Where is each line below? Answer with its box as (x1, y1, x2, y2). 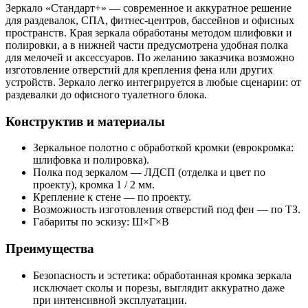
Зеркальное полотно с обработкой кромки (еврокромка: (33, 142, 294, 154)
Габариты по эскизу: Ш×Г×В (33, 216, 172, 228)
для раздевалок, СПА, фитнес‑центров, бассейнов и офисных (5, 14, 294, 26)
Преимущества (5, 241, 94, 256)
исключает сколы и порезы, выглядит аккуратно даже (33, 281, 285, 294)
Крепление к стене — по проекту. (33, 191, 191, 203)
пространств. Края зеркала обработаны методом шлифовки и (5, 26, 292, 38)
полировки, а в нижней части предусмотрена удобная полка (5, 38, 288, 51)
